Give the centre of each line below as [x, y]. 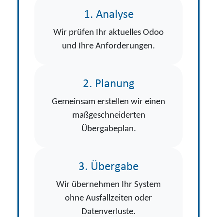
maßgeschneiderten [108, 116]
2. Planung [108, 84]
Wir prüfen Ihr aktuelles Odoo [108, 33]
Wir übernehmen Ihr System [108, 185]
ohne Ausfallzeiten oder [108, 199]
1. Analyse [108, 15]
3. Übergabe [108, 167]
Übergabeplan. [108, 129]
